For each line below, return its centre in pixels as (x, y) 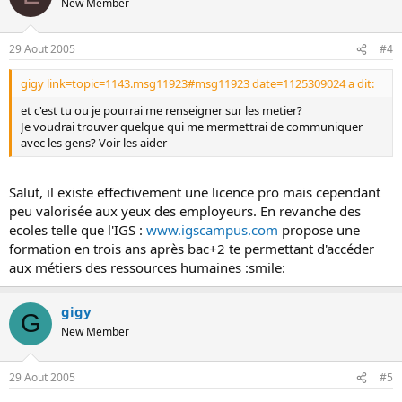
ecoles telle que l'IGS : (78, 229)
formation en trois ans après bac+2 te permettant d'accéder (192, 248)
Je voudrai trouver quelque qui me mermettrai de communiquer (192, 127)
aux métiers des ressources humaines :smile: (147, 267)
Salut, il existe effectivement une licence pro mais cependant (195, 192)
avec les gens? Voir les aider (94, 143)
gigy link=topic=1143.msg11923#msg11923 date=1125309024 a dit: (197, 83)
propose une (319, 229)
